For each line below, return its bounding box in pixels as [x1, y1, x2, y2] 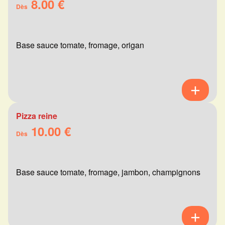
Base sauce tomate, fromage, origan [16, 39, 144, 51]
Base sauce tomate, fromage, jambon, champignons [16, 166, 200, 178]
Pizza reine [16, 110, 57, 122]
